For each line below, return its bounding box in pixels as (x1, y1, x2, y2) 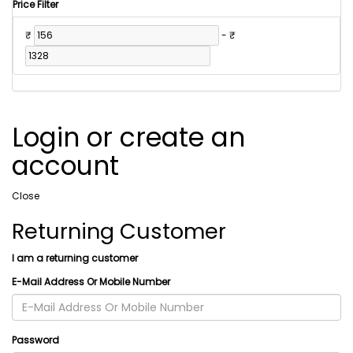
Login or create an (12, 119, 245, 156)
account (12, 147, 119, 184)
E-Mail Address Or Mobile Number (12, 275, 170, 288)
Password (12, 333, 59, 347)
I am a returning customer (12, 251, 138, 265)
